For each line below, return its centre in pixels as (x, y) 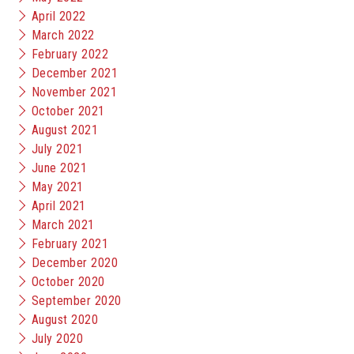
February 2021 (70, 244)
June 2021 (60, 168)
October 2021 (68, 111)
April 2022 (59, 16)
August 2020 (65, 320)
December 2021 (75, 73)
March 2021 (63, 225)
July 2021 (58, 149)
